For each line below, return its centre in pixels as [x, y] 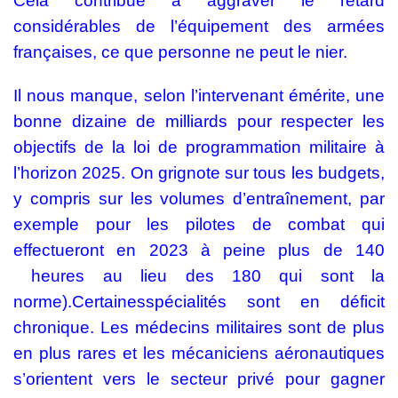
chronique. [57, 328]
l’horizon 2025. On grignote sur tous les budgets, [199, 173]
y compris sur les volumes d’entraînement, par [199, 199]
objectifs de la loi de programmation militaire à [199, 147]
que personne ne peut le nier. [236, 52]
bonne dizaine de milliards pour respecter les [199, 122]
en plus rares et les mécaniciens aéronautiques [199, 354]
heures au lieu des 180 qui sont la [199, 276]
